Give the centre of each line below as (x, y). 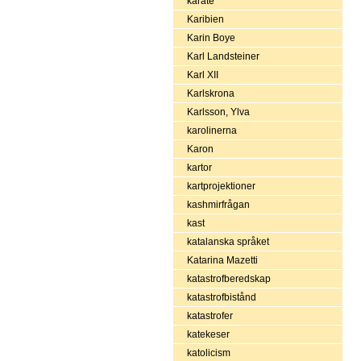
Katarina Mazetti (222, 260)
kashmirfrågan (218, 204)
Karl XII (202, 75)
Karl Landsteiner (223, 56)
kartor (199, 167)
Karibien (205, 19)
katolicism (208, 353)
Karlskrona (210, 93)
